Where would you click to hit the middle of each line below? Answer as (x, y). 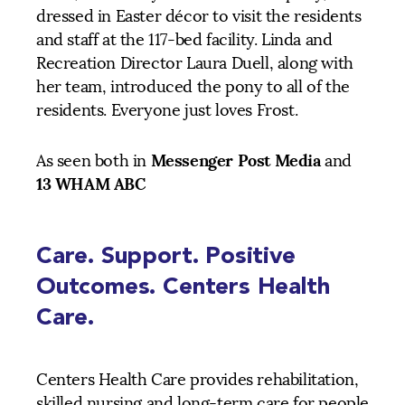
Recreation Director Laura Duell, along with (195, 63)
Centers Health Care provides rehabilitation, (198, 379)
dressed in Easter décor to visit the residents (199, 16)
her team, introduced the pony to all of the (193, 86)
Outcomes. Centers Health (183, 285)
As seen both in (94, 160)
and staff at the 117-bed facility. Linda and (184, 39)
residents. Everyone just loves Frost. (167, 110)
